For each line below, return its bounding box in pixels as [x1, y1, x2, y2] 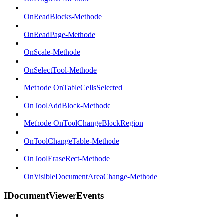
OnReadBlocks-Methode [24, 12, 102, 21]
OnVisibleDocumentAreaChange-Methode [24, 172, 157, 181]
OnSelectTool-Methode [24, 66, 97, 74]
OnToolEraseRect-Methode [24, 154, 110, 163]
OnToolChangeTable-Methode [24, 137, 119, 146]
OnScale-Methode [24, 48, 80, 57]
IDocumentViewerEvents [4, 190, 104, 201]
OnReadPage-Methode [24, 30, 95, 39]
